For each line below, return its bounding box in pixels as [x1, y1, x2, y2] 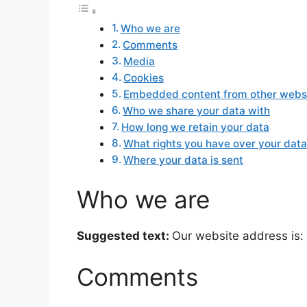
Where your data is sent [123, 153, 244, 167]
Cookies [123, 71, 164, 84]
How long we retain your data [121, 120, 270, 134]
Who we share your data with [123, 103, 271, 117]
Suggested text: [77, 229, 172, 243]
